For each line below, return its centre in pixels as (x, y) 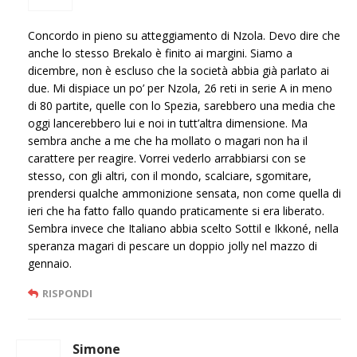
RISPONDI (67, 294)
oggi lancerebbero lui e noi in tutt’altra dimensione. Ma (168, 124)
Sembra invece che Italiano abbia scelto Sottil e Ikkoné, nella (183, 229)
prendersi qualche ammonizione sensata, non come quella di (184, 194)
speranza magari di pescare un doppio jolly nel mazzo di (173, 246)
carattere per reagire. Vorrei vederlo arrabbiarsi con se (167, 159)
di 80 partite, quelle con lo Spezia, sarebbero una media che (182, 106)
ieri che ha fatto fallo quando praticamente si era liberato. (176, 211)
